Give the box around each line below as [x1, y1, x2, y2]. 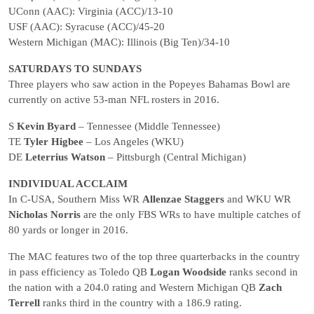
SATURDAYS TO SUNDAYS [8, 63, 142, 74]
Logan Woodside [150, 266, 226, 278]
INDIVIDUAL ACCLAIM [8, 178, 128, 189]
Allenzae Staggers [142, 193, 224, 205]
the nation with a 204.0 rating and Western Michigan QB [8, 282, 259, 293]
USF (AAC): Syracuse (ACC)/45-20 [8, 21, 165, 32]
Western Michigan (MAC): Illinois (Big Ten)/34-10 [8, 36, 230, 48]
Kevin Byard [17, 121, 76, 132]
